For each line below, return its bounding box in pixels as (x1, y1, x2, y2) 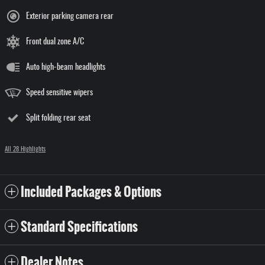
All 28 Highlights (5, 147, 46, 153)
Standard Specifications (21, 217, 138, 237)
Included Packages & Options (21, 182, 161, 202)
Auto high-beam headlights (26, 63, 105, 72)
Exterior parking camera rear (26, 12, 114, 21)
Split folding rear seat (26, 114, 91, 123)
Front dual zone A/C (26, 38, 84, 47)
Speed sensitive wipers (26, 89, 93, 98)
